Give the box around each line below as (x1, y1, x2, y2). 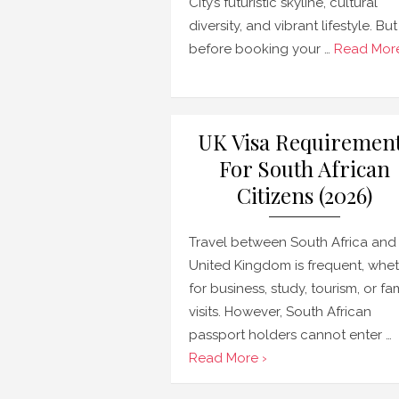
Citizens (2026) (237, 181, 372, 209)
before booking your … (189, 41, 334, 57)
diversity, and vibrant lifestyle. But (189, 18, 397, 34)
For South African (219, 154, 390, 183)
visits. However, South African (189, 304, 371, 320)
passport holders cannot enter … (189, 327, 392, 343)
